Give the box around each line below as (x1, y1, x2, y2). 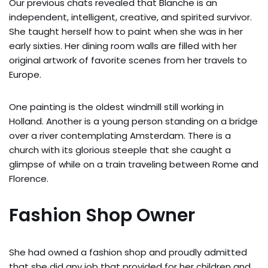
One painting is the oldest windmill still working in (9, 100, 224, 113)
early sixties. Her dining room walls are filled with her (9, 39, 237, 52)
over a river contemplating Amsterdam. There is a (9, 129, 231, 142)
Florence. (9, 172, 48, 185)
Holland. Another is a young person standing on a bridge (9, 115, 258, 127)
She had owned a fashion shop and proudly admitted (9, 246, 247, 258)
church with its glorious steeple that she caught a (9, 144, 231, 156)
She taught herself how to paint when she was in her (9, 25, 243, 38)
